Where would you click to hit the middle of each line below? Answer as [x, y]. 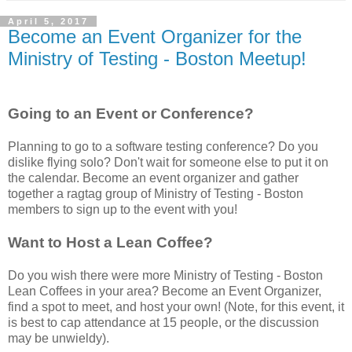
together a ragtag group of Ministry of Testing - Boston [156, 193]
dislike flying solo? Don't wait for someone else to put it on [168, 162]
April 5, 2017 [48, 21]
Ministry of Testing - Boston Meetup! [157, 58]
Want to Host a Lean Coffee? [110, 242]
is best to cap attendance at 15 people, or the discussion [163, 322]
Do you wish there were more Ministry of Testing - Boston [165, 275]
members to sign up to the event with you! [123, 209]
